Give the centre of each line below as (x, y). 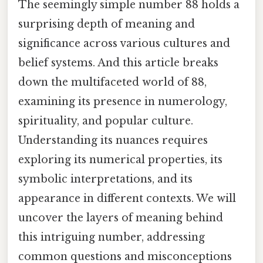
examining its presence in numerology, (123, 101)
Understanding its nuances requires (113, 140)
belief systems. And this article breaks (118, 63)
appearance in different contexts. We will (127, 198)
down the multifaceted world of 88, (112, 82)
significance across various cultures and (124, 43)
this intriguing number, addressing (112, 237)
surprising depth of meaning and (107, 24)
